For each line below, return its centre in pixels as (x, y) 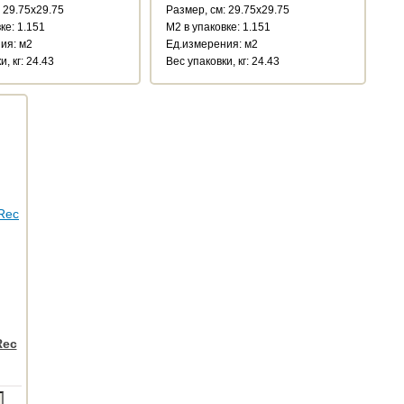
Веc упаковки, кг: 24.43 (223, 61)
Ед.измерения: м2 (212, 44)
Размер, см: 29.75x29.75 (228, 9)
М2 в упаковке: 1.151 (218, 27)
